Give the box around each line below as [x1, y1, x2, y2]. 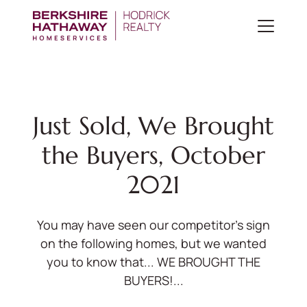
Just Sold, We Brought [33, 110, 274, 141]
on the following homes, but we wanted [40, 235, 267, 251]
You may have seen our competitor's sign [37, 217, 270, 233]
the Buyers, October [42, 140, 265, 171]
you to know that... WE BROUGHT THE [47, 254, 260, 270]
